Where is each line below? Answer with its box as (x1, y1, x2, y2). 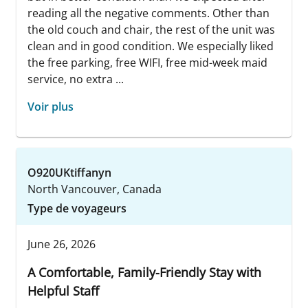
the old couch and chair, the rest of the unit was (27, 22, 275, 38)
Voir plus (27, 99, 74, 115)
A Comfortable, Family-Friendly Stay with (27, 264, 261, 281)
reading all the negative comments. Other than (27, 5, 269, 21)
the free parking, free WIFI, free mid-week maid (27, 55, 267, 71)
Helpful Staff (27, 283, 99, 300)
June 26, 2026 (27, 236, 96, 252)
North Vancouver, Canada (27, 181, 162, 197)
